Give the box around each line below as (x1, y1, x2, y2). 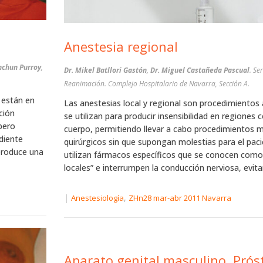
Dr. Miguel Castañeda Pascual (150, 65, 249, 75)
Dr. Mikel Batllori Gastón (63, 65, 147, 75)
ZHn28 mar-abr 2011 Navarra (128, 192, 231, 203)
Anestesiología (70, 192, 124, 203)
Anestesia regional (63, 37, 178, 55)
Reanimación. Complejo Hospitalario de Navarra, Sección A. (63, 78, 249, 89)
